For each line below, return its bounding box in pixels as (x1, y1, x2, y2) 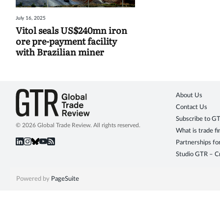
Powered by (16, 176, 51, 183)
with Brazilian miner (16, 45, 104, 59)
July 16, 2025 (16, 16, 46, 21)
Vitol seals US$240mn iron (16, 24, 127, 37)
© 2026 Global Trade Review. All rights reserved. (16, 122, 140, 129)
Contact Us (176, 104, 207, 111)
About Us (176, 92, 202, 99)
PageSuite (51, 176, 79, 183)
